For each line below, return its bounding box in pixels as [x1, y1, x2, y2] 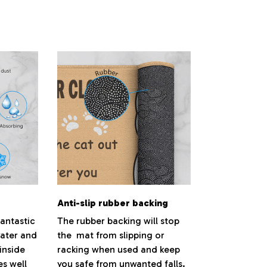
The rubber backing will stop [57, 215, 179, 227]
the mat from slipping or [57, 229, 164, 241]
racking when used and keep [57, 244, 180, 256]
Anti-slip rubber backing [57, 197, 168, 209]
